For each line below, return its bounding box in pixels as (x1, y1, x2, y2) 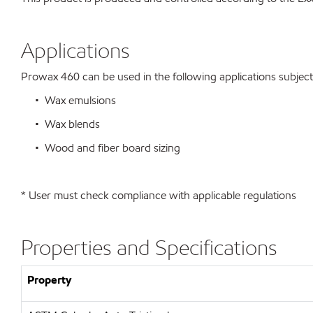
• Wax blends (21, 117, 100, 131)
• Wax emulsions (21, 93, 116, 108)
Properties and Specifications (21, 234, 277, 261)
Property (27, 272, 71, 287)
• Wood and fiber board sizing (21, 140, 180, 155)
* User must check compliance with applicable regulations (21, 188, 296, 203)
